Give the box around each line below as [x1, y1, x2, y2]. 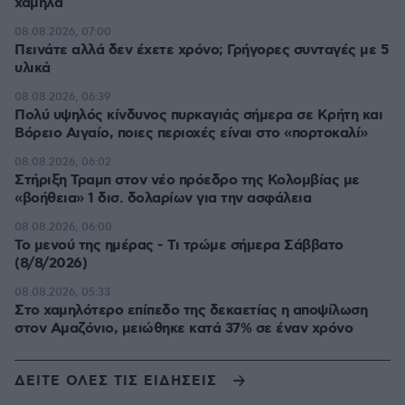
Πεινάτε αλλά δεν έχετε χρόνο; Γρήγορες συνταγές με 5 [14, 40, 389, 60]
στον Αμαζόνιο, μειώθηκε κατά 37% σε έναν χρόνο [14, 318, 353, 338]
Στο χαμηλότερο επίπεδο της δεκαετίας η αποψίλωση [14, 300, 367, 320]
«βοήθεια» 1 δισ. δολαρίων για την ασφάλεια [14, 188, 311, 208]
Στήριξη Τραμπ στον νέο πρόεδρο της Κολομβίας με [14, 170, 360, 190]
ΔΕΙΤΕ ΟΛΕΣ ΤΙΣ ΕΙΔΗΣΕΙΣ [14, 372, 217, 391]
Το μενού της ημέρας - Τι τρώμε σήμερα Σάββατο [14, 235, 344, 255]
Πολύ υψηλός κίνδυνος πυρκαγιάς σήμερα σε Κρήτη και [14, 105, 382, 125]
